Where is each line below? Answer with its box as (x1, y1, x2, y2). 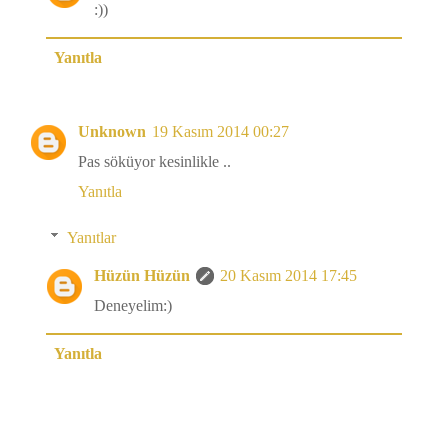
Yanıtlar (66, 229, 116, 247)
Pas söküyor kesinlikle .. (78, 153, 231, 171)
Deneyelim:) (94, 297, 172, 315)
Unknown (78, 123, 146, 141)
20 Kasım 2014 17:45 (220, 267, 357, 285)
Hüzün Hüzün (94, 267, 190, 285)
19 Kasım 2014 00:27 (152, 123, 289, 141)
